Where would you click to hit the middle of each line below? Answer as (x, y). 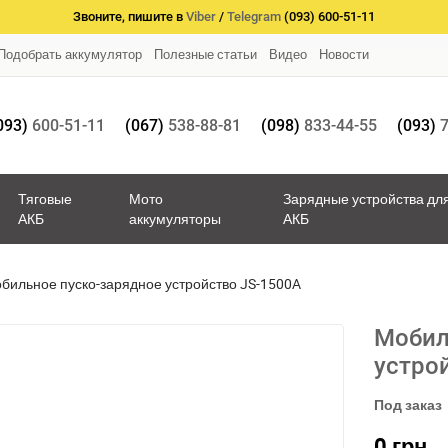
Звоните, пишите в (129, 16)
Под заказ (408, 405)
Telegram (254, 16)
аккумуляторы (175, 219)
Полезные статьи (205, 54)
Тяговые (44, 199)
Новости (344, 54)
